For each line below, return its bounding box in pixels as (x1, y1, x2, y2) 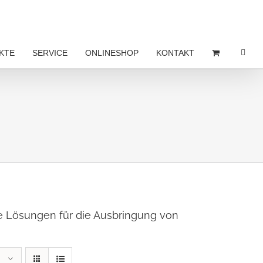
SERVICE (32, 48, 68, 58)
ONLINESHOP (85, 48, 139, 58)
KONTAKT (156, 48, 194, 58)
